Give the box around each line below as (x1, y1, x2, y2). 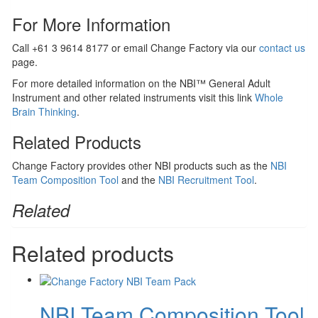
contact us (259, 40, 305, 55)
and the (119, 172, 158, 187)
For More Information (12, 11, 170, 37)
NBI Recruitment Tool (158, 172, 254, 187)
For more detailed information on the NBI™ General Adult (12, 76, 270, 91)
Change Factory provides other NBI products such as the (12, 158, 270, 173)
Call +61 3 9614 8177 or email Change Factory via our (12, 40, 259, 55)
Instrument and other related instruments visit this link (12, 90, 255, 105)
